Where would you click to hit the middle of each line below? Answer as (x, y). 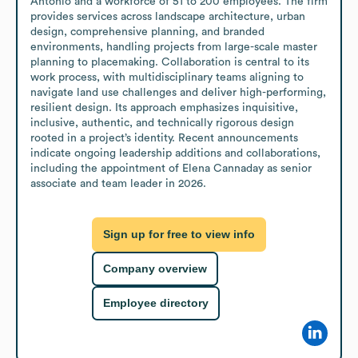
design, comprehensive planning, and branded (147, 32)
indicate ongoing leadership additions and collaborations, (175, 153)
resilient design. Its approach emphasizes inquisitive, (164, 107)
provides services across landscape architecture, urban (168, 16)
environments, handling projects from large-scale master (174, 47)
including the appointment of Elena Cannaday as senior (171, 168)
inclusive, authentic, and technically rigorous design (162, 123)
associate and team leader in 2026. (118, 183)
